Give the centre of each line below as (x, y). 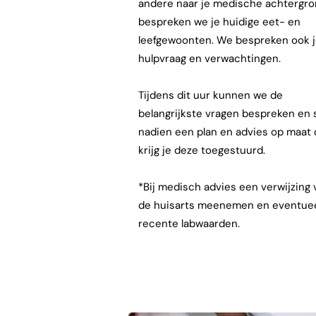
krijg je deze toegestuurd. (203, 150)
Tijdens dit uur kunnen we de (211, 95)
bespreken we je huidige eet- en (219, 22)
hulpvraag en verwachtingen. (209, 59)
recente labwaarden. (190, 224)
